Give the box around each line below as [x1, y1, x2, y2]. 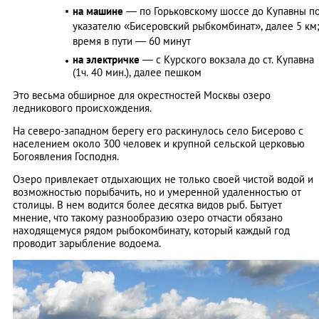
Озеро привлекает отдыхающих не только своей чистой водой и [13, 172, 313, 186]
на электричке [73, 52, 140, 66]
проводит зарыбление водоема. [13, 236, 161, 250]
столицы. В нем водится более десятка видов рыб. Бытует [13, 197, 282, 211]
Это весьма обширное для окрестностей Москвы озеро [13, 88, 271, 102]
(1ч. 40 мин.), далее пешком [73, 65, 202, 79]
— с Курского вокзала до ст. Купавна [140, 52, 314, 66]
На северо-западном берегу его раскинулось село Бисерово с [13, 123, 303, 137]
